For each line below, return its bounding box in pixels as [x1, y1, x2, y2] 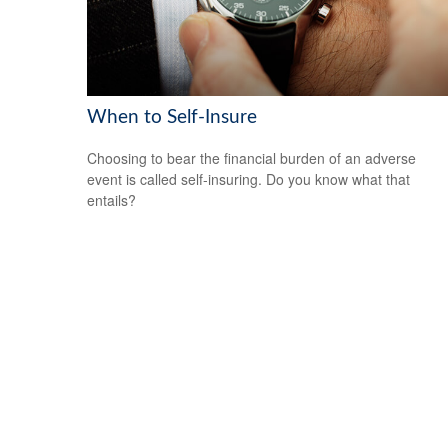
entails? [87, 189, 136, 210]
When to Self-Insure [87, 108, 257, 128]
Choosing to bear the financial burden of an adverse [87, 147, 416, 168]
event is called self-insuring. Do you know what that [87, 168, 410, 189]
